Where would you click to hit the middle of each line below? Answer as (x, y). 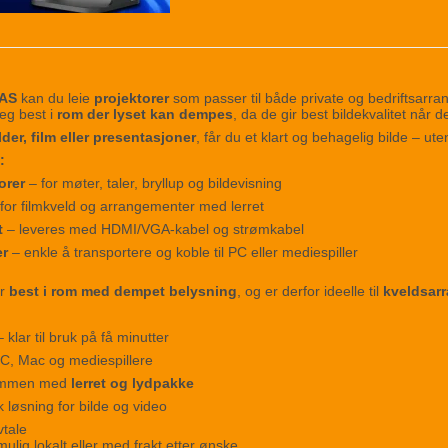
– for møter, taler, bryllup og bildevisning (153, 183)
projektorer (132, 98)
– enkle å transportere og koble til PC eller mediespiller (182, 252)
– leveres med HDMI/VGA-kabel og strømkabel (153, 229)
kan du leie (56, 98)
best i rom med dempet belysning (123, 291)
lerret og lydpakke (132, 383)
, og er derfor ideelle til (310, 291)
